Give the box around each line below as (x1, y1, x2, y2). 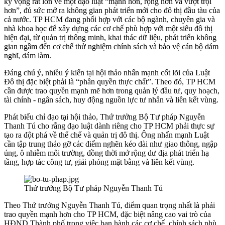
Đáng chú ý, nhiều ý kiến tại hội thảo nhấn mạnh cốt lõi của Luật (4, 68, 210, 77)
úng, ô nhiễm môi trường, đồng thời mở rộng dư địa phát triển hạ (4, 149, 209, 158)
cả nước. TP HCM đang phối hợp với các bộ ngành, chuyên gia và (4, 15, 215, 24)
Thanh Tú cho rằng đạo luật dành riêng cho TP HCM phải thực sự (4, 122, 214, 131)
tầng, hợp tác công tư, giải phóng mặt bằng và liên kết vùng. (4, 158, 194, 167)
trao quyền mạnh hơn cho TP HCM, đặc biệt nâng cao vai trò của (4, 210, 211, 219)
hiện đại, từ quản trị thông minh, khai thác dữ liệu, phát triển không (4, 33, 216, 42)
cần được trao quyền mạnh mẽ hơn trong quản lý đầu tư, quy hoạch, (4, 86, 219, 95)
